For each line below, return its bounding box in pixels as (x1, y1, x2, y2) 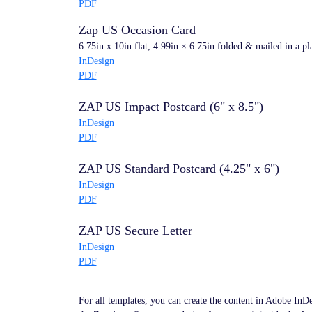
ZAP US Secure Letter (78, 224, 192, 237)
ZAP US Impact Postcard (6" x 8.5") (78, 100, 263, 114)
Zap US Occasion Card (78, 23, 196, 37)
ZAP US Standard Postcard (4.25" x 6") (78, 162, 279, 175)
